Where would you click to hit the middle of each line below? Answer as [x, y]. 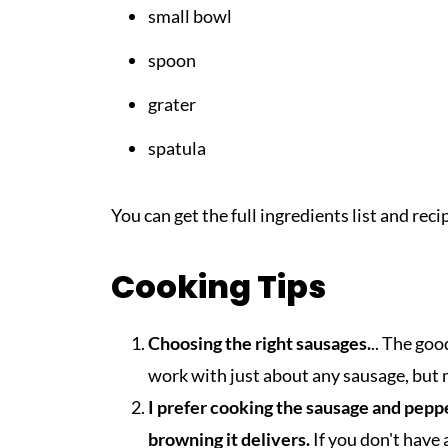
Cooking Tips [218, 286]
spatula [177, 147]
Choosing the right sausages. [259, 342]
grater [172, 103]
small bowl [190, 15]
